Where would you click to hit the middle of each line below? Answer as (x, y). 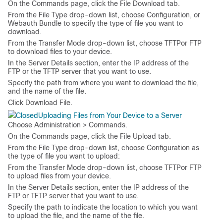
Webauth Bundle (35, 23)
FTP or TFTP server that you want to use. (73, 196)
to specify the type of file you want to (122, 23)
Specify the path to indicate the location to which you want (103, 207)
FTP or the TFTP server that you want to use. (80, 71)
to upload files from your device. (59, 176)
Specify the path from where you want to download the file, (103, 83)
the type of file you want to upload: (64, 156)
